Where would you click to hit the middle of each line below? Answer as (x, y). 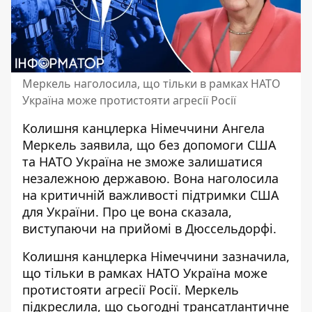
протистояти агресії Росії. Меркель (131, 290)
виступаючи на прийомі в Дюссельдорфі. (149, 228)
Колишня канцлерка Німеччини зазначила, (156, 256)
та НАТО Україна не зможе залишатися (142, 162)
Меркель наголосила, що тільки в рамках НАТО (151, 84)
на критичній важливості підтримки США (151, 195)
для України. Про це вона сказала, (127, 212)
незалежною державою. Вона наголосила (150, 178)
